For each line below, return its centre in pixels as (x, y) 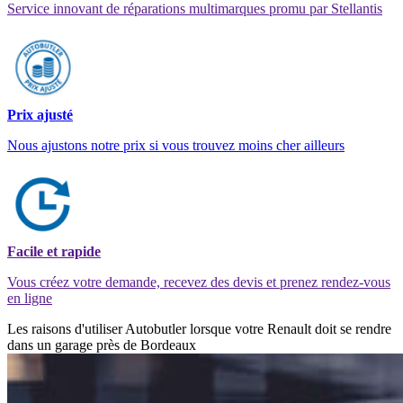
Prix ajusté (40, 114)
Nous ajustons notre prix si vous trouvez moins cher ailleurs (176, 145)
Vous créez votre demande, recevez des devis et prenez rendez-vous (199, 282)
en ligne (30, 298)
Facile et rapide (54, 251)
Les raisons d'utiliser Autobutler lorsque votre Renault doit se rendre (199, 328)
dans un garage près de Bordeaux (102, 345)
